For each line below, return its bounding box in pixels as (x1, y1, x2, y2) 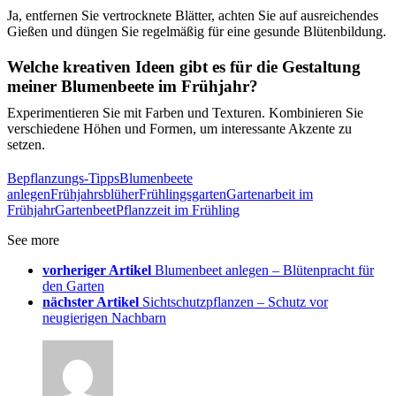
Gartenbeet (55, 202, 116, 218)
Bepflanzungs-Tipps (7, 171, 119, 187)
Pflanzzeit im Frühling (116, 202, 240, 218)
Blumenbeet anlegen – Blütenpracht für (155, 263, 374, 278)
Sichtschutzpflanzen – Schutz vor (142, 294, 328, 310)
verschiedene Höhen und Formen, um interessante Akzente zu (7, 121, 352, 137)
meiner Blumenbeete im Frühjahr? (7, 77, 258, 96)
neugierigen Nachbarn (42, 310, 166, 326)
